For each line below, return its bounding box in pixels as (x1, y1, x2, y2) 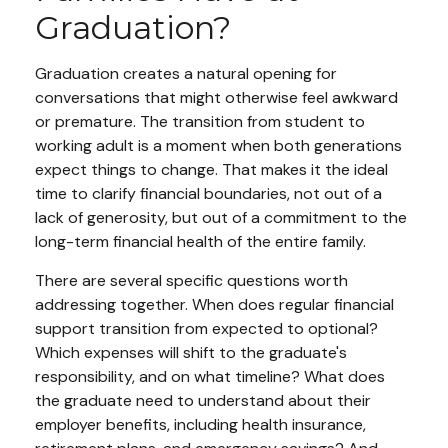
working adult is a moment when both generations (35, 134, 402, 156)
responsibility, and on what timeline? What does (35, 365, 385, 387)
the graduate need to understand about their (35, 389, 371, 411)
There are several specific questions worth (35, 269, 348, 291)
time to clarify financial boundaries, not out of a (35, 182, 382, 204)
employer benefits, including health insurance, (35, 413, 366, 435)
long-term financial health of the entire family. (35, 230, 366, 252)
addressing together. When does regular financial (35, 293, 394, 315)
